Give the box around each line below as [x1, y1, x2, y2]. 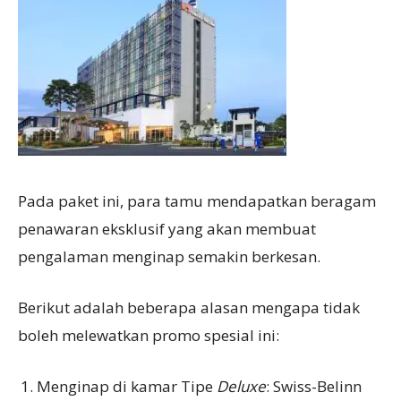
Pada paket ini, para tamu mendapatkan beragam [18, 190, 376, 211]
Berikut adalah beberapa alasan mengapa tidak [18, 296, 360, 318]
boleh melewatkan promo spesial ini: [18, 324, 279, 346]
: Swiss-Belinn [266, 375, 362, 397]
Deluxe [217, 375, 266, 397]
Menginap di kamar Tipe [37, 375, 217, 397]
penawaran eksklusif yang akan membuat [18, 218, 316, 239]
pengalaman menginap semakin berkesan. [18, 245, 320, 267]
